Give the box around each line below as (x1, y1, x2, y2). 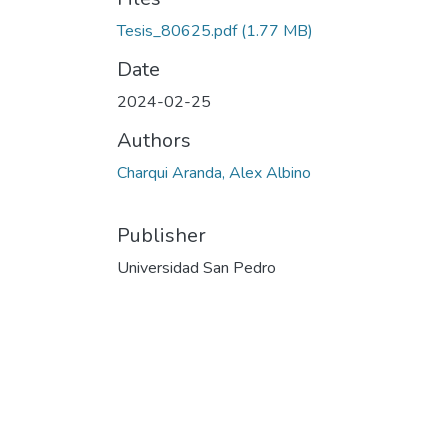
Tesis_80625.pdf (117, 20, 237, 42)
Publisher (117, 222, 206, 249)
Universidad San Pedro (117, 257, 276, 279)
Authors (117, 127, 191, 154)
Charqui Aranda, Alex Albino (117, 162, 311, 184)
